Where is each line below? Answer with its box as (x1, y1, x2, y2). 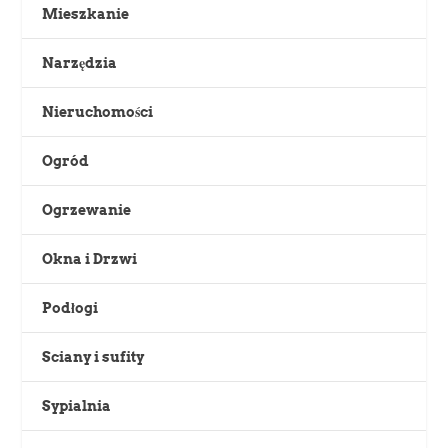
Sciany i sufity (42, 349, 145, 366)
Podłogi (42, 300, 99, 317)
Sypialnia (42, 398, 112, 415)
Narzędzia (42, 55, 118, 72)
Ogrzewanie (42, 202, 132, 219)
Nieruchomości (42, 104, 154, 121)
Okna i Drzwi (42, 251, 138, 268)
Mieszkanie (42, 6, 130, 23)
